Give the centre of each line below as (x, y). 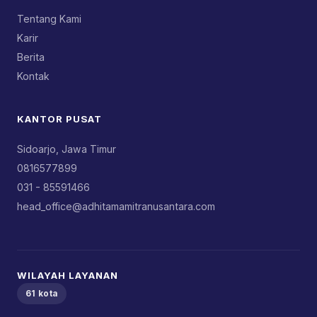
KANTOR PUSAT (59, 119)
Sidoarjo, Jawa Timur (67, 149)
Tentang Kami (49, 18)
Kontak (33, 76)
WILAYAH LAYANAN (68, 275)
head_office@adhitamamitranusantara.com (116, 206)
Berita (31, 57)
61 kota (42, 293)
